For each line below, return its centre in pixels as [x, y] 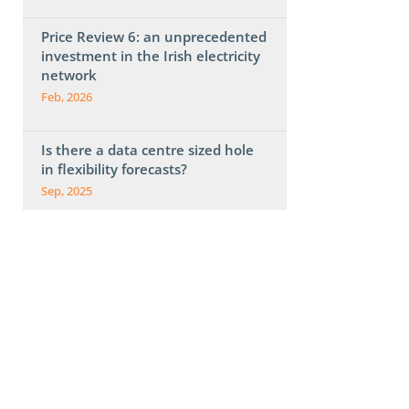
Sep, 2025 [66, 191]
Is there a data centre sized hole [147, 149]
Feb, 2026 [66, 97]
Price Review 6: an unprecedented [153, 36]
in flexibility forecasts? [114, 168]
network [68, 74]
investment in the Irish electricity [150, 55]
